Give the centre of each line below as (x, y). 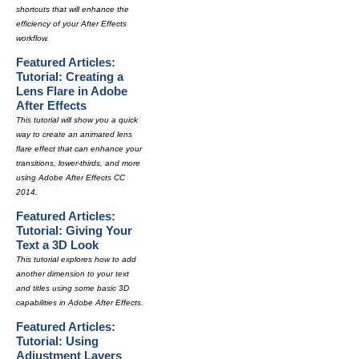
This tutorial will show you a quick (77, 120)
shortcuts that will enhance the (73, 9)
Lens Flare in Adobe (72, 91)
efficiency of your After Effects (71, 24)
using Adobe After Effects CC (71, 177)
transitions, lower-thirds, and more (78, 163)
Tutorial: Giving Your (74, 230)
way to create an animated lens (74, 134)
